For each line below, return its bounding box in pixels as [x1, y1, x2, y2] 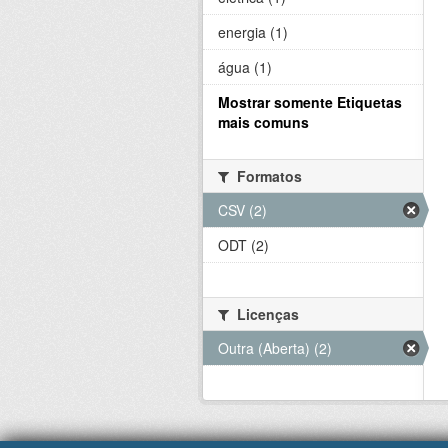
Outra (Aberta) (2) [218, 338, 332, 358]
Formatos [233, 166, 302, 186]
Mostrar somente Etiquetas [218, 92, 402, 112]
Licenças [233, 304, 299, 324]
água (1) [218, 57, 272, 77]
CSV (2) [218, 200, 267, 220]
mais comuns [218, 112, 309, 132]
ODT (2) [218, 235, 269, 255]
